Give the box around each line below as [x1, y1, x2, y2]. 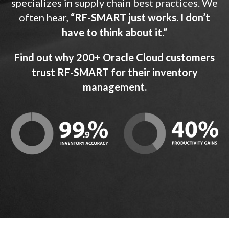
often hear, [19, 11, 71, 24]
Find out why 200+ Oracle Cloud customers [14, 51, 215, 63]
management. [82, 80, 147, 93]
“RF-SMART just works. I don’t [71, 11, 210, 24]
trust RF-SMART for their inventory [31, 65, 198, 78]
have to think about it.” [62, 26, 167, 38]
